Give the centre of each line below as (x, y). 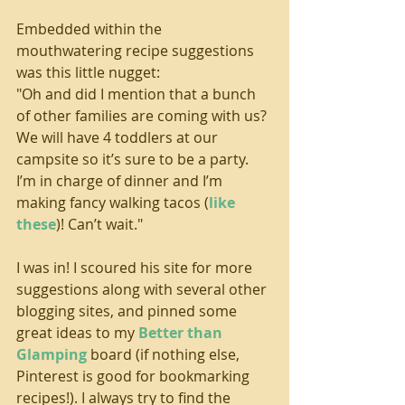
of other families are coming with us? (143, 116)
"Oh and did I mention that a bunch (138, 94)
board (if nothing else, (165, 354)
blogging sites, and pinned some (128, 311)
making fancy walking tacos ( (113, 202)
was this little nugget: (88, 72)
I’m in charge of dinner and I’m (121, 181)
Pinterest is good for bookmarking (135, 376)
